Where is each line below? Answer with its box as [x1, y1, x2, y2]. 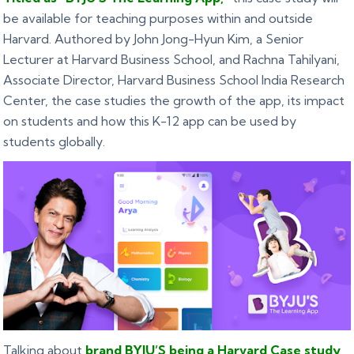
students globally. [3, 133, 106, 149]
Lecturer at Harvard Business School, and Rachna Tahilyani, [3, 51, 341, 67]
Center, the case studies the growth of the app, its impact [3, 92, 345, 108]
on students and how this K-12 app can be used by [3, 112, 297, 129]
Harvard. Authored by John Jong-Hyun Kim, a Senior [3, 30, 304, 47]
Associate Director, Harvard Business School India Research [3, 71, 345, 88]
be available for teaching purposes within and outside [3, 9, 314, 26]
